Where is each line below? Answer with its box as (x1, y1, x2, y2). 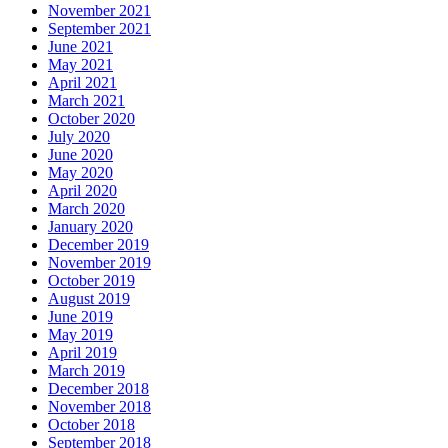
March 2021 (48, 92, 125, 110)
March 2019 (48, 362, 125, 380)
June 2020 (48, 146, 113, 164)
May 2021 (48, 56, 113, 74)
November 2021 (48, 2, 151, 20)
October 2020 (48, 110, 135, 128)
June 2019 (48, 308, 113, 326)
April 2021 (48, 74, 117, 92)
